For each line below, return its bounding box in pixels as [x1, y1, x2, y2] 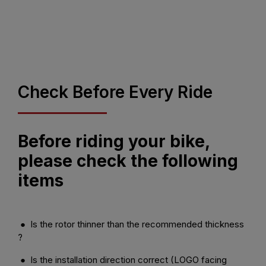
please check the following [18, 150, 238, 171]
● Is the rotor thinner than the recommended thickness [18, 218, 244, 230]
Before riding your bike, [18, 131, 210, 151]
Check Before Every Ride [18, 81, 213, 102]
